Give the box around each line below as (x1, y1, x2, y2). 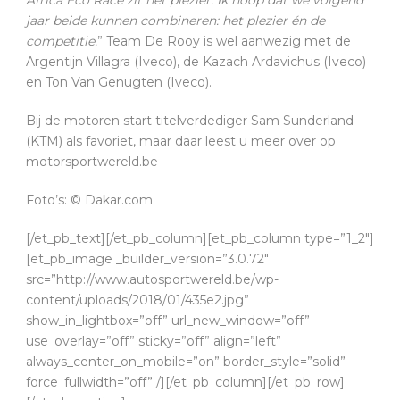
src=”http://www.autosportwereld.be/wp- (26, 271, 279, 287)
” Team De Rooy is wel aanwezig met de (97, 32, 351, 49)
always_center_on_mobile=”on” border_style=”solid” (26, 353, 346, 370)
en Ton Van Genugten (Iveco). (26, 73, 212, 90)
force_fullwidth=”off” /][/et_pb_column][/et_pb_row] (26, 373, 345, 390)
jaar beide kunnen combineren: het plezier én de (26, 12, 325, 29)
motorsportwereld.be (26, 153, 158, 170)
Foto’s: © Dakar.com (26, 191, 153, 208)
